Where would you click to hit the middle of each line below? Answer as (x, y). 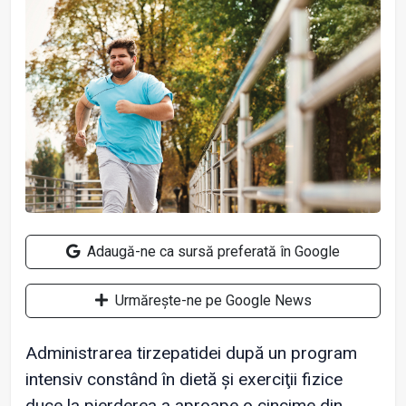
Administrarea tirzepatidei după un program (191, 353)
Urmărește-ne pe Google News (211, 301)
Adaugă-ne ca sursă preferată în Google (212, 252)
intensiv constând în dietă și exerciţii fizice (184, 380)
